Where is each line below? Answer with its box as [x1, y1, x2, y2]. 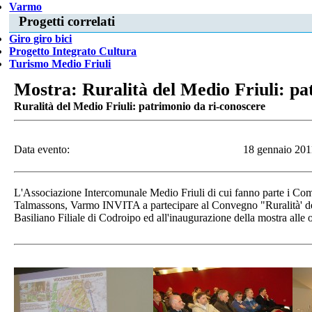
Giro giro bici [9, 33, 72, 45]
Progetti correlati [18, 13, 115, 29]
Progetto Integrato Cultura [9, 45, 137, 58]
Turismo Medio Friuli [9, 58, 111, 70]
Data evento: [14, 143, 73, 156]
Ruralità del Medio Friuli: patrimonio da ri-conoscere [14, 100, 266, 113]
